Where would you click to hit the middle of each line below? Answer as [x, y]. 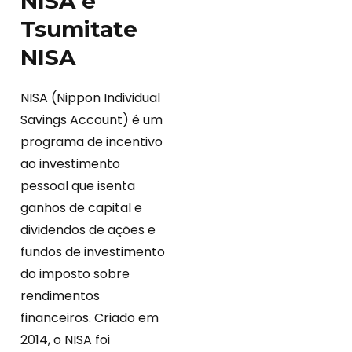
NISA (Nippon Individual [90, 98]
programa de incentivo [92, 142]
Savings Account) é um [92, 120]
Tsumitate [79, 29]
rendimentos [60, 296]
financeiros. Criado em [90, 318]
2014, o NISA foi [65, 340]
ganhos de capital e [81, 208]
